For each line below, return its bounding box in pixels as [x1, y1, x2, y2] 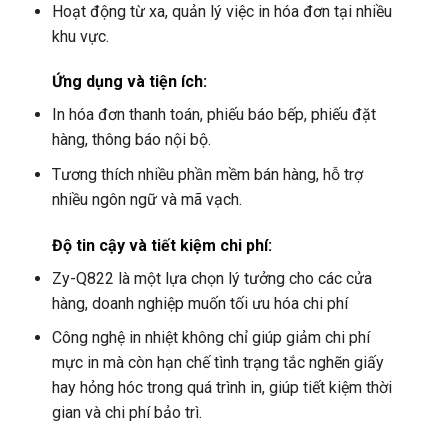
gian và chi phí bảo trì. [51, 403, 202, 423]
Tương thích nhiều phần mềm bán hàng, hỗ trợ [51, 165, 363, 184]
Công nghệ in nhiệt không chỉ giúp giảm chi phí [51, 328, 370, 348]
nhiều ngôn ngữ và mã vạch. [51, 190, 242, 209]
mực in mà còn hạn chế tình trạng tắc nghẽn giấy [51, 353, 384, 373]
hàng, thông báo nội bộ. [51, 130, 211, 150]
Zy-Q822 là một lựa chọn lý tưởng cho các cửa [51, 268, 372, 288]
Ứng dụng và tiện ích [51, 72, 203, 92]
